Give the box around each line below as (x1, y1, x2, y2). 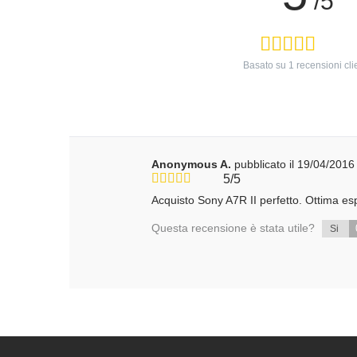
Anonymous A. (151, 158, 234, 171)
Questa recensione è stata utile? (151, 222, 318, 234)
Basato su (242, 60, 288, 71)
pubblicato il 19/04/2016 (233, 158, 355, 171)
